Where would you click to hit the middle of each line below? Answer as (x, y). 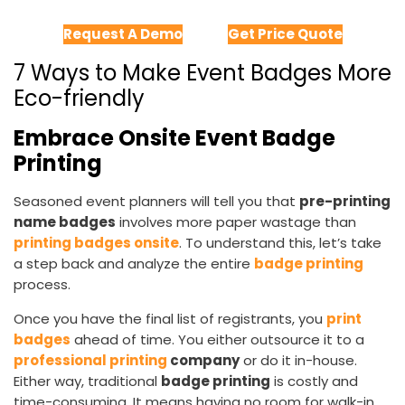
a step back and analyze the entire (134, 264)
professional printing (90, 361)
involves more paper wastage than (236, 222)
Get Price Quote (285, 34)
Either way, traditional (87, 381)
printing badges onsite (96, 243)
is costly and (314, 381)
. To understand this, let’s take (280, 243)
